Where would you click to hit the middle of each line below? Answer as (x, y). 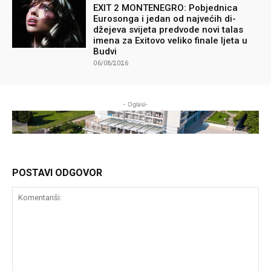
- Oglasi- (135, 104)
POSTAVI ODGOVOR (57, 173)
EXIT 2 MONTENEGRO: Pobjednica (166, 8)
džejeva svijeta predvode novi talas (168, 30)
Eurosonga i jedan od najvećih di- (165, 19)
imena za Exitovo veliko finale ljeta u (171, 41)
